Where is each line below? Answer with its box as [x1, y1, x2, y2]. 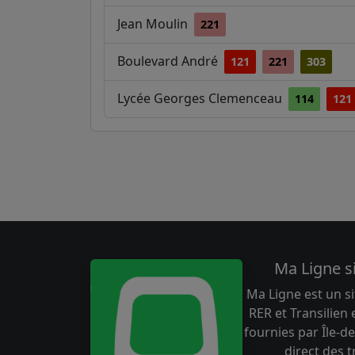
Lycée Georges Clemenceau [117, 90, 285, 107]
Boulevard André [117, 52, 221, 70]
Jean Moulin [117, 15, 191, 32]
